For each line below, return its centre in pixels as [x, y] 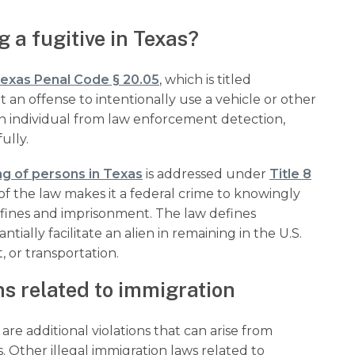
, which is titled [205, 79]
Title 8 [290, 174]
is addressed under [206, 174]
